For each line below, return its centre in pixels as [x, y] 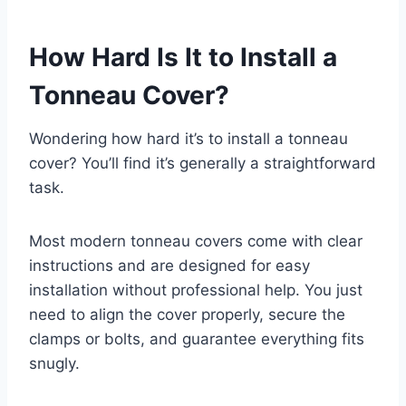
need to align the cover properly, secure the [187, 314]
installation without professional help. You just [196, 290]
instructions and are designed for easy [169, 265]
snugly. [54, 363]
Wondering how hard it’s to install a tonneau [188, 138]
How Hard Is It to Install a [183, 57]
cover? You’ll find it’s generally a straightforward [203, 163]
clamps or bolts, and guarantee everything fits [197, 338]
